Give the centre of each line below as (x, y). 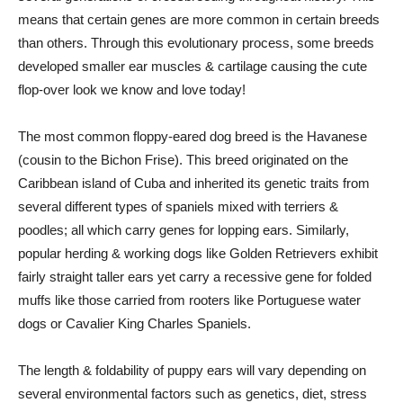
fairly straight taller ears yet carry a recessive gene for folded (195, 277)
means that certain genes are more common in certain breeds (199, 19)
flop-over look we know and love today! (132, 90)
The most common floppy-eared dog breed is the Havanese (193, 136)
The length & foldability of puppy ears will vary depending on (192, 370)
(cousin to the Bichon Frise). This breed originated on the (183, 160)
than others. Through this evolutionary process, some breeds (196, 43)
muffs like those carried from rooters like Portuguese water (189, 300)
